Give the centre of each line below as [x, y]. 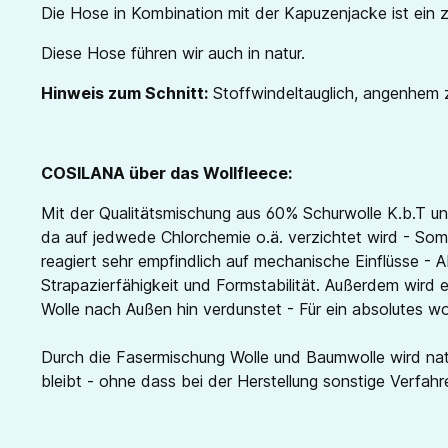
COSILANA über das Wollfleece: [166, 172]
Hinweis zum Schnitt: [124, 92]
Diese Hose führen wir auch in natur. [173, 52]
